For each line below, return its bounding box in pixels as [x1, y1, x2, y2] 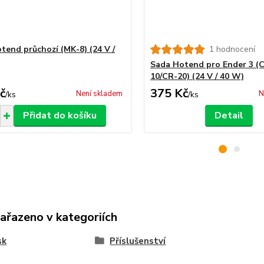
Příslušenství [110, 235, 166, 247]
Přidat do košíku [22, 109, 97, 122]
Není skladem [75, 88, 123, 99]
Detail [214, 109, 244, 122]
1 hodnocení [209, 44, 255, 55]
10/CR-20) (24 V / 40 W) [150, 71, 244, 82]
